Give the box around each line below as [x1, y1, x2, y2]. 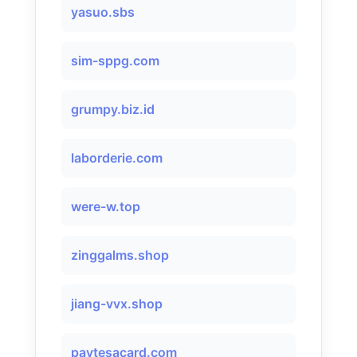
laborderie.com [71, 150, 163, 166]
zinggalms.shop [71, 247, 169, 263]
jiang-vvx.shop [71, 296, 163, 312]
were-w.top [71, 198, 140, 214]
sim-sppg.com [71, 53, 159, 69]
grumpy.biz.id [71, 101, 155, 117]
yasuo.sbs [71, 4, 135, 20]
